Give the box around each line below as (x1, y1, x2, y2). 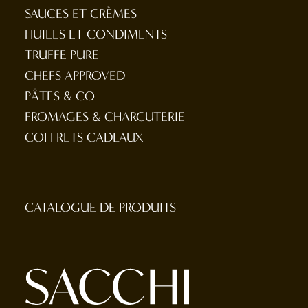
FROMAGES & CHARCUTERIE (25, 109, 185, 124)
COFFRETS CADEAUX (25, 130, 144, 145)
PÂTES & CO (25, 89, 95, 104)
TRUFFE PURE (25, 47, 99, 63)
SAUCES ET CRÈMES (25, 6, 137, 21)
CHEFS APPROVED (25, 68, 125, 83)
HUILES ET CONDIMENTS (25, 27, 167, 42)
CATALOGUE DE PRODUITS (25, 200, 176, 215)
